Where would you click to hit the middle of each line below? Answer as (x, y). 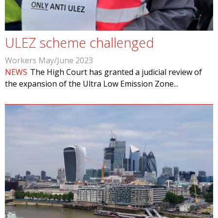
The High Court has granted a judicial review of (116, 72)
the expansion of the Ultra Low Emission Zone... (91, 84)
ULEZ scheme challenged (79, 43)
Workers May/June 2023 (49, 60)
